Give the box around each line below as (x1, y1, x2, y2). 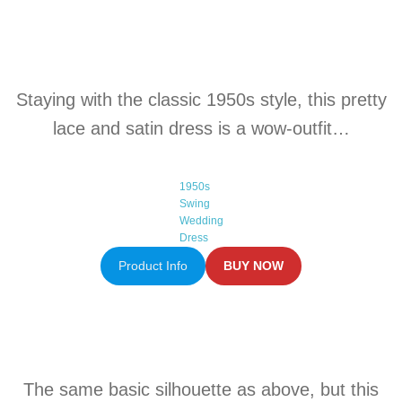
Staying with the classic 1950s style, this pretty (15, 89, 387, 109)
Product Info (118, 258, 188, 273)
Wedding (179, 214, 223, 227)
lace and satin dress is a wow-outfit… (52, 118, 350, 138)
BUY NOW (223, 258, 284, 273)
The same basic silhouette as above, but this (23, 379, 379, 399)
